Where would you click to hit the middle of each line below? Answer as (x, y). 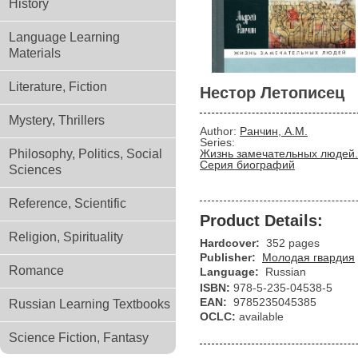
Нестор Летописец (272, 93)
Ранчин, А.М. (274, 131)
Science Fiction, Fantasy (79, 338)
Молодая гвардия (308, 257)
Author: (218, 131)
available (261, 316)
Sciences (35, 170)
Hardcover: (231, 243)
